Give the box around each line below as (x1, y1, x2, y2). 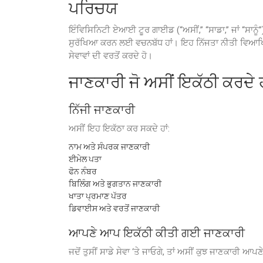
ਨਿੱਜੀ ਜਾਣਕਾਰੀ (69, 103, 135, 117)
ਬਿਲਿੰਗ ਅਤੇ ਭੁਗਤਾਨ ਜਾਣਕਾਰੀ (69, 179, 161, 188)
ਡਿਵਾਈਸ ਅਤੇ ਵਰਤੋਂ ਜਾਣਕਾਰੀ (69, 204, 160, 213)
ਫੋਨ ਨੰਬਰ (69, 167, 97, 176)
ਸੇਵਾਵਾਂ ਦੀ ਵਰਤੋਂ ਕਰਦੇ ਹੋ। (69, 50, 153, 61)
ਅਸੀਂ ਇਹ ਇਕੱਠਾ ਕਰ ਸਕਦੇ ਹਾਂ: (69, 123, 170, 134)
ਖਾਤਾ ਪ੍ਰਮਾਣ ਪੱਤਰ (69, 191, 127, 201)
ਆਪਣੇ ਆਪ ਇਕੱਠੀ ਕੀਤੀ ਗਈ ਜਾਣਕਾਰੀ (69, 226, 245, 240)
